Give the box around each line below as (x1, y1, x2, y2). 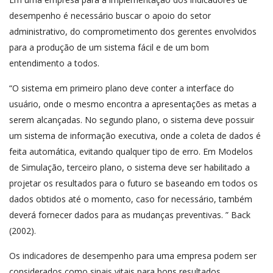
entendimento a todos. (9, 57, 99, 69)
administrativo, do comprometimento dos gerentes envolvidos (9, 25, 257, 37)
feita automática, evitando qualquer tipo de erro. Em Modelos (9, 145, 253, 157)
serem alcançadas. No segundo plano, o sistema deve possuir (9, 113, 254, 126)
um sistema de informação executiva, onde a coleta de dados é (9, 129, 261, 141)
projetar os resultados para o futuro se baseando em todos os (9, 177, 258, 189)
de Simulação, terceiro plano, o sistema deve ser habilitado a (9, 161, 250, 173)
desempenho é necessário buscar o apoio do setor (9, 9, 211, 21)
